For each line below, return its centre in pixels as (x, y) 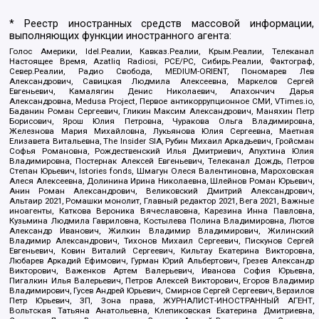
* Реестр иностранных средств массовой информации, (162, 23)
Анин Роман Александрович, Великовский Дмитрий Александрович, (162, 190)
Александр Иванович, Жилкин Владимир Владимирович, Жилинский (162, 230)
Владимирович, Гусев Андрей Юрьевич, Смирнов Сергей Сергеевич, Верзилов (162, 290)
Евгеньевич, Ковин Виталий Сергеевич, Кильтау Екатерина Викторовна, (162, 250)
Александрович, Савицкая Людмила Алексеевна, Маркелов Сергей (162, 81)
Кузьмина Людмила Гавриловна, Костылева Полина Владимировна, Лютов (162, 220)
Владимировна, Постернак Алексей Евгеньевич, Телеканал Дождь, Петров (162, 161)
